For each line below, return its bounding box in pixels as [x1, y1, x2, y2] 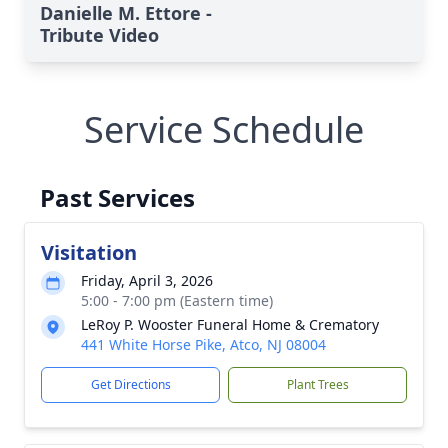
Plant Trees [286, 376, 349, 393]
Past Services [40, 181, 195, 214]
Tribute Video [40, 23, 159, 47]
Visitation [41, 239, 137, 266]
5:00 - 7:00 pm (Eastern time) [81, 291, 273, 310]
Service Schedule [84, 105, 364, 154]
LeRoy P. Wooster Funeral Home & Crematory [81, 315, 379, 334]
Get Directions [90, 376, 171, 393]
